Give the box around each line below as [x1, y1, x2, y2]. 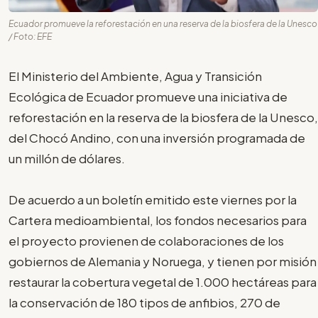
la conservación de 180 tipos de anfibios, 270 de [9, 294, 280, 310]
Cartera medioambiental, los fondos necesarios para [9, 212, 307, 228]
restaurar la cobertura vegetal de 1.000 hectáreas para [9, 273, 317, 290]
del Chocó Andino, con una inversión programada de [9, 129, 305, 146]
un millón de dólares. [9, 150, 125, 166]
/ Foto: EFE [9, 31, 52, 42]
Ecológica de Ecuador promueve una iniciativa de [9, 88, 287, 104]
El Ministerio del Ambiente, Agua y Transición [9, 67, 262, 84]
